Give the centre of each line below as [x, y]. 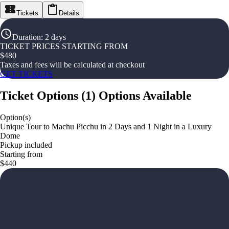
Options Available [145, 95]
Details [69, 13]
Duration [27, 37]
